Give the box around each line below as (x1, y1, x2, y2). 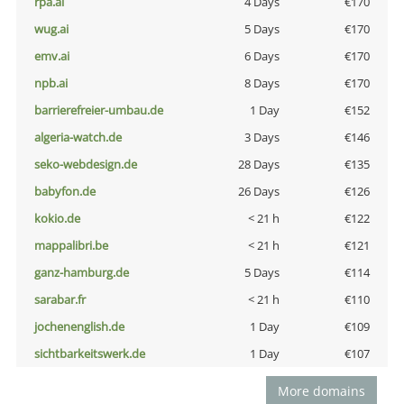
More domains (278, 382, 365, 400)
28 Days (237, 156, 280, 173)
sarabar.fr (34, 291, 86, 308)
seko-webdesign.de (34, 156, 137, 173)
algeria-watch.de (34, 129, 122, 146)
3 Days (243, 129, 280, 146)
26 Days (237, 183, 280, 200)
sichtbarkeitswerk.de (34, 345, 145, 363)
